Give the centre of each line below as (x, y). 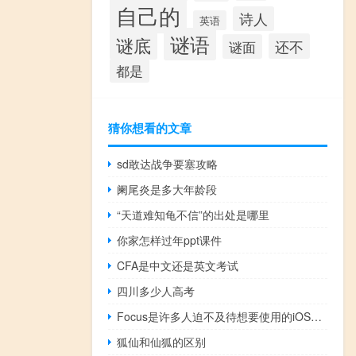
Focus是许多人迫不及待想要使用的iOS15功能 (317, 316)
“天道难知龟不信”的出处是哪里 (193, 214)
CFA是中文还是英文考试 (178, 265)
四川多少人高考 (156, 290)
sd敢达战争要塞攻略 (168, 163)
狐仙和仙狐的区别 (162, 341)
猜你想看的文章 (150, 128)
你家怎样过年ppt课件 (170, 240)
